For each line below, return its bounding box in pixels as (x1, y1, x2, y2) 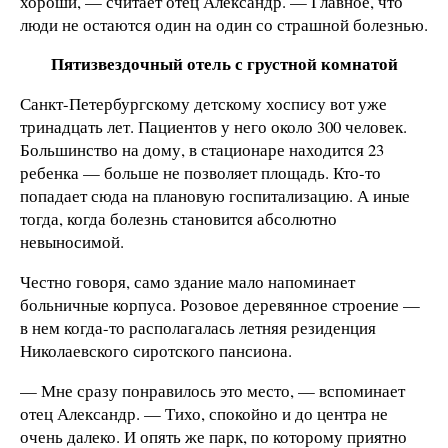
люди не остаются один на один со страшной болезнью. (20, 12, 428, 36)
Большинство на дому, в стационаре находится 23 (20, 138, 384, 162)
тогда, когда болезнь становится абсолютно (20, 207, 337, 231)
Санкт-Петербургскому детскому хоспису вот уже (20, 92, 387, 116)
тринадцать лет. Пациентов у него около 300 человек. (20, 115, 407, 139)
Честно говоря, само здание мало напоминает (20, 270, 355, 293)
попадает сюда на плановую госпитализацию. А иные (20, 184, 410, 208)
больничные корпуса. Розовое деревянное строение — (20, 293, 420, 316)
